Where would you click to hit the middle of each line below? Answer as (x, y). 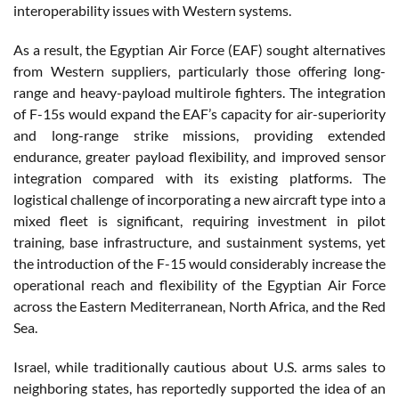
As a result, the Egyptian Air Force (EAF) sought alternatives (199, 49)
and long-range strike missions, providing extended (199, 134)
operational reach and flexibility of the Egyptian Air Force (199, 284)
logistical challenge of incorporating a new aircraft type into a (199, 199)
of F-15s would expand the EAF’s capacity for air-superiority (199, 113)
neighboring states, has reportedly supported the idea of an (199, 387)
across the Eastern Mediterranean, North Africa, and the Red (199, 305)
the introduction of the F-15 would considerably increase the (199, 263)
